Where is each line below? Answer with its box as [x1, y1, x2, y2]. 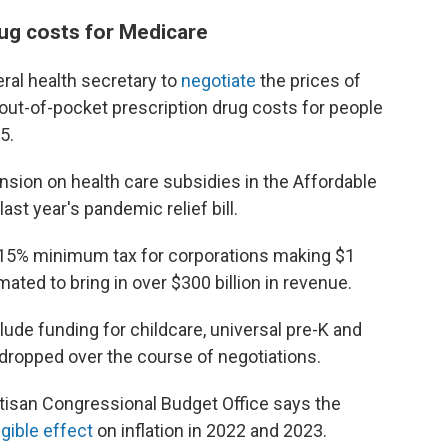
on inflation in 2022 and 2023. [93, 420, 327, 441]
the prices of [256, 70, 361, 91]
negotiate [181, 70, 256, 91]
